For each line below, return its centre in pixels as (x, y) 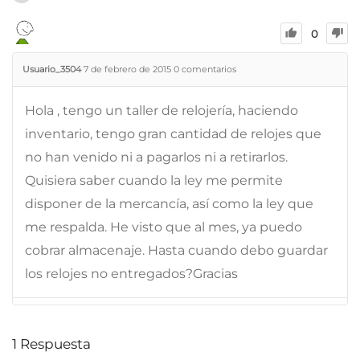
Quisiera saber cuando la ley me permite (154, 180)
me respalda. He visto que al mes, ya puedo (164, 227)
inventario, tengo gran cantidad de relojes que (173, 133)
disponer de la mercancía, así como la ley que (169, 203)
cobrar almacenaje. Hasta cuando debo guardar (176, 250)
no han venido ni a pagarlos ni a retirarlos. (156, 157)
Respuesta (54, 344)
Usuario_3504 (52, 69)
